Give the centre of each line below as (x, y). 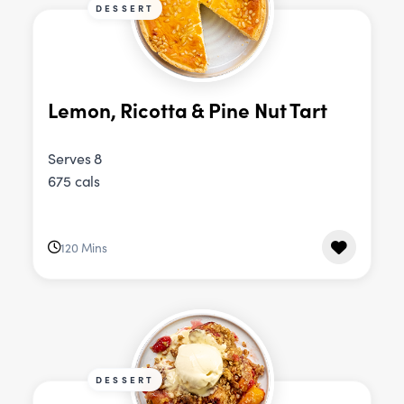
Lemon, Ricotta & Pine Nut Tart (188, 109)
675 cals (74, 181)
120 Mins (84, 247)
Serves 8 (75, 159)
